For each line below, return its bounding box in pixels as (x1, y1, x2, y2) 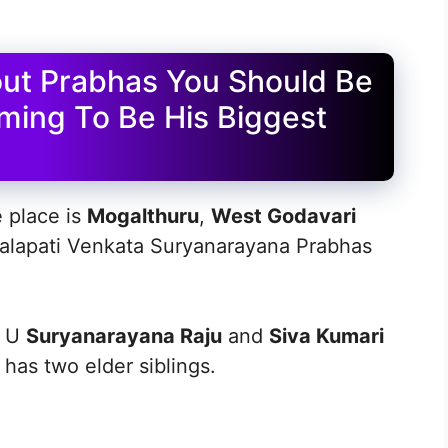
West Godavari (211, 204, 356, 229)
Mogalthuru (87, 204, 199, 229)
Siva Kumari (269, 324, 384, 349)
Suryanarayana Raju (26, 324, 222, 349)
